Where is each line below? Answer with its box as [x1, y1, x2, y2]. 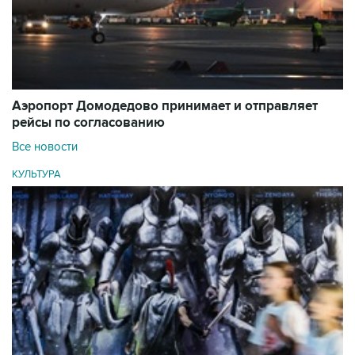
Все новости [12, 139, 78, 155]
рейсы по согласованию [12, 115, 165, 132]
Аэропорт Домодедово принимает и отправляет [12, 98, 318, 115]
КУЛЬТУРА [12, 168, 61, 181]
